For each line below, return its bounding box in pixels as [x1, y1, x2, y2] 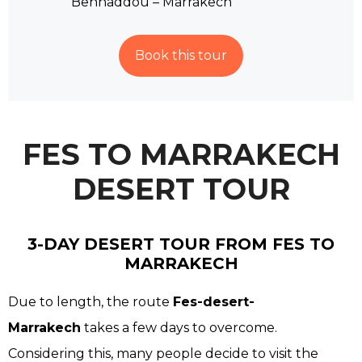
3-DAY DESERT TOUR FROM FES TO [27, 234, 335, 255]
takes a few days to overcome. [81, 320, 277, 336]
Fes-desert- [173, 294, 255, 310]
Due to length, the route [8, 294, 173, 310]
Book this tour [135, 48, 227, 64]
